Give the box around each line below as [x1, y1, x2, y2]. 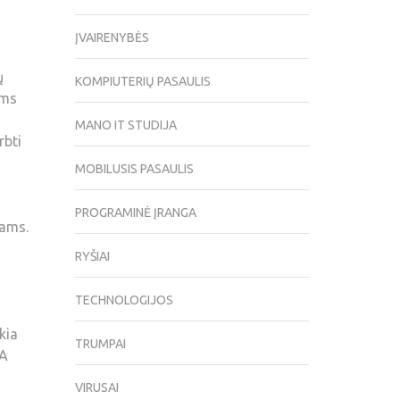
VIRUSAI [74, 380, 119, 396]
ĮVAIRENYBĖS [74, 30, 149, 46]
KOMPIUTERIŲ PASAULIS [74, 74, 211, 89]
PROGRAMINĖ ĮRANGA [74, 205, 196, 221]
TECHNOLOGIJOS [74, 293, 173, 308]
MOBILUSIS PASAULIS [74, 162, 194, 177]
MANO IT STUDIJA [74, 118, 177, 133]
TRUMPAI [74, 337, 126, 352]
